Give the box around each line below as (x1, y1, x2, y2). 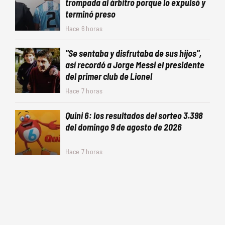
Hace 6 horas (65, 24, 102, 33)
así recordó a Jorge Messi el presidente (65, 59, 204, 70)
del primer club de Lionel (65, 70, 152, 82)
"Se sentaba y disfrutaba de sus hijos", (65, 47, 201, 59)
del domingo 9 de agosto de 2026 (65, 121, 182, 133)
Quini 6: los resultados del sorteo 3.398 (65, 109, 203, 121)
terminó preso (65, 8, 116, 20)
